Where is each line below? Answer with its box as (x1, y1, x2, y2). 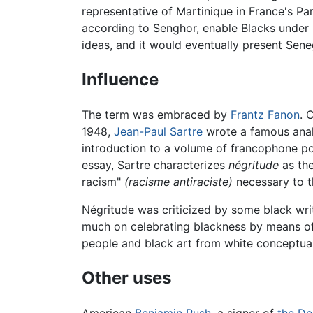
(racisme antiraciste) (124, 175, 233, 189)
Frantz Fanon (231, 108, 300, 122)
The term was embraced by (82, 108, 231, 122)
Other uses (82, 268, 171, 288)
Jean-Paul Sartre (114, 124, 203, 139)
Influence (82, 69, 159, 90)
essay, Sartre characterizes (82, 158, 228, 173)
